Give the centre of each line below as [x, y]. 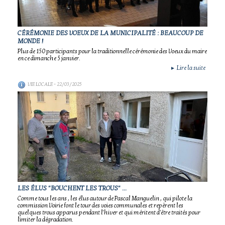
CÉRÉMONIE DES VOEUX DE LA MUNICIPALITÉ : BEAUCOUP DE [110, 33]
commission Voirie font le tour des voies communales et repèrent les [100, 205]
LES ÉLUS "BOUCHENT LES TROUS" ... [72, 188]
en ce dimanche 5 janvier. [49, 58]
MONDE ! [30, 41]
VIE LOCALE [40, 84]
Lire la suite [190, 68]
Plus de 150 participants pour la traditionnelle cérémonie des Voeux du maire [112, 51]
